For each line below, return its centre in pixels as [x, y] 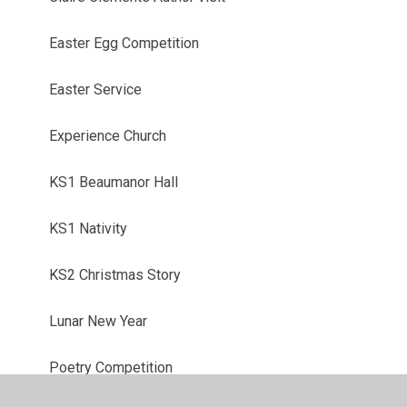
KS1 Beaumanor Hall [114, 182]
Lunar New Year [99, 321]
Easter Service [96, 89]
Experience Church [108, 135]
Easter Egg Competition [124, 43]
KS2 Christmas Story [115, 274]
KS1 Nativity [89, 228]
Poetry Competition [111, 367]
